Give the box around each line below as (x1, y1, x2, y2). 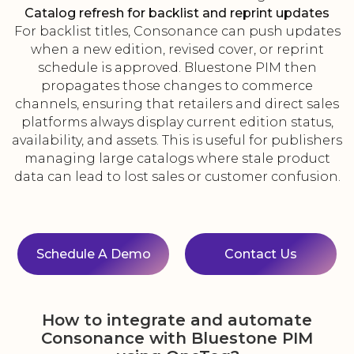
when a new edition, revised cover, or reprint (30, 42, 324, 58)
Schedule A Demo (36, 247, 151, 262)
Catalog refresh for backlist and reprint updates (24, 6, 330, 21)
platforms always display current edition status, (21, 115, 333, 130)
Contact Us (224, 247, 297, 262)
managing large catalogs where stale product (24, 151, 330, 167)
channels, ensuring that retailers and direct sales (15, 96, 339, 112)
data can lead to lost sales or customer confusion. (13, 169, 341, 185)
